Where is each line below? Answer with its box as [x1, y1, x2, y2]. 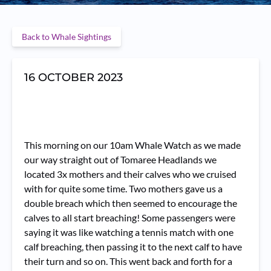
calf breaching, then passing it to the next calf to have [24, 241, 242, 252]
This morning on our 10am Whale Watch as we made [24, 139, 241, 151]
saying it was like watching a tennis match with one [24, 226, 233, 238]
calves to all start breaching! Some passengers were [24, 212, 235, 223]
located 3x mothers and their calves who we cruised [24, 168, 237, 180]
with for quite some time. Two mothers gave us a [24, 183, 223, 194]
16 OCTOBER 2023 [24, 71, 123, 84]
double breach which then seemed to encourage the [24, 197, 237, 209]
